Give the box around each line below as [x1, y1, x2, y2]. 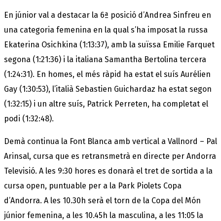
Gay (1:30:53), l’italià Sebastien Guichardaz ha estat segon [4, 84, 212, 94]
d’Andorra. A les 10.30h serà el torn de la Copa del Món [4, 195, 201, 205]
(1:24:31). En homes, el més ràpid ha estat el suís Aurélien [4, 69, 211, 79]
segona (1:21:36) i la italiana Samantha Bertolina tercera [4, 54, 206, 64]
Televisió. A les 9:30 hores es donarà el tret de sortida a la [4, 166, 213, 176]
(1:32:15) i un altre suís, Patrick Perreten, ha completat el [4, 99, 208, 109]
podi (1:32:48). [4, 113, 54, 123]
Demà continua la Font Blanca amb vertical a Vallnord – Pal [4, 136, 217, 146]
